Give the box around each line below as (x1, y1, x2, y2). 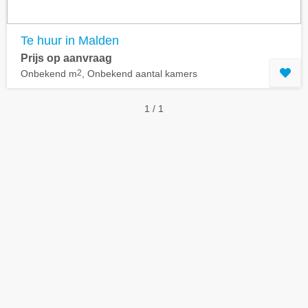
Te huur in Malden (21, 34, 119, 48)
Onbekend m (21, 68, 77, 80)
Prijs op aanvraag (21, 52, 112, 65)
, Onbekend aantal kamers (82, 68, 197, 80)
